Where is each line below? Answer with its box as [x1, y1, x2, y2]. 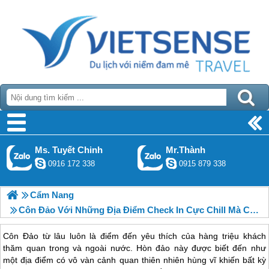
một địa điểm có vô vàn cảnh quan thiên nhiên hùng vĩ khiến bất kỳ [3, 255, 266, 265]
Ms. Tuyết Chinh [35, 145, 103, 155]
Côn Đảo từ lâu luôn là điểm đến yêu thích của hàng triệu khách [3, 231, 266, 241]
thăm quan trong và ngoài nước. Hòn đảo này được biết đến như [3, 243, 266, 253]
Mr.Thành [166, 145, 206, 155]
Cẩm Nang [30, 190, 74, 200]
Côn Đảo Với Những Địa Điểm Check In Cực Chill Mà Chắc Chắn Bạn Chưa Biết [19, 205, 250, 215]
